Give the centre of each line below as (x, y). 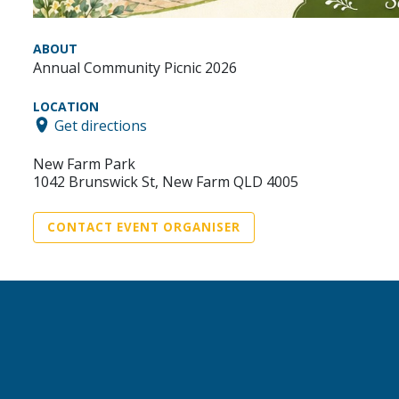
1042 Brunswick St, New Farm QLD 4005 (166, 182)
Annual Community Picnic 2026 (135, 67)
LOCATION (66, 106)
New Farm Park (84, 164)
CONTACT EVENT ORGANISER (144, 228)
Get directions (101, 125)
